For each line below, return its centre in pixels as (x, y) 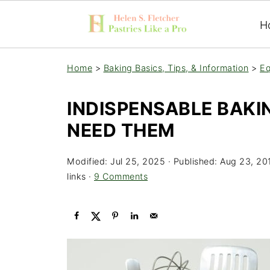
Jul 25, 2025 (138, 161)
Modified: (89, 161)
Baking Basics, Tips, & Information (176, 68)
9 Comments (121, 176)
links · (80, 176)
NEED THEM (121, 130)
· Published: (193, 161)
